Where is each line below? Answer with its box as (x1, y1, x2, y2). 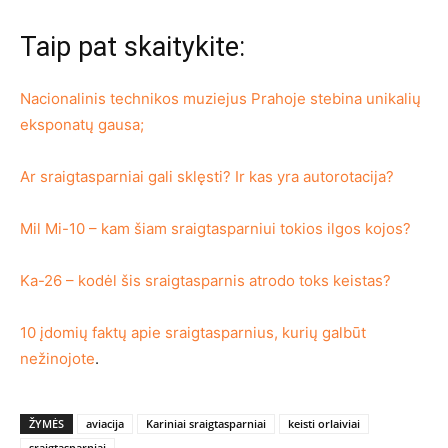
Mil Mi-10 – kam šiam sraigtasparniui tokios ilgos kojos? (20, 218, 411, 238)
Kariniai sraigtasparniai (146, 415, 266, 431)
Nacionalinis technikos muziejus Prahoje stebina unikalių (20, 88, 421, 108)
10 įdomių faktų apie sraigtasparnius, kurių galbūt (20, 322, 366, 342)
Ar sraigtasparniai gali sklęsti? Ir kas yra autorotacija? (20, 166, 394, 186)
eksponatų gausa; (20, 114, 144, 134)
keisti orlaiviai (288, 415, 360, 431)
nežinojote (20, 348, 95, 368)
